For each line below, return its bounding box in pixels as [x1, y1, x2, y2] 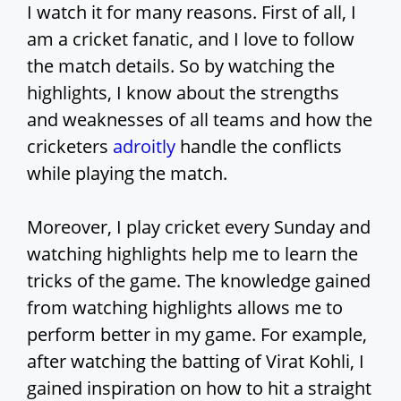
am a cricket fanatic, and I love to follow [27, 27, 354, 52]
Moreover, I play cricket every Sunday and [27, 215, 371, 240]
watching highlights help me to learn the [27, 242, 358, 267]
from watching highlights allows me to [27, 295, 343, 320]
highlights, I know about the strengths [27, 81, 339, 106]
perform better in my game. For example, [27, 322, 367, 347]
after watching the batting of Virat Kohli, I [27, 349, 364, 374]
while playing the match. [27, 161, 227, 186]
